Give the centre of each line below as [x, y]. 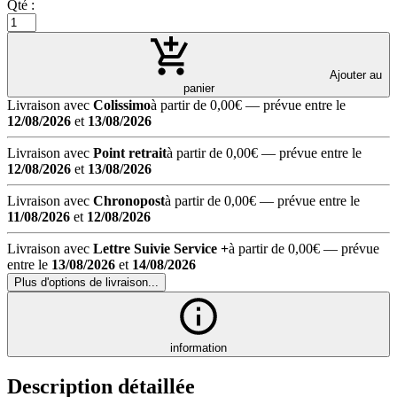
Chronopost [129, 200]
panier [198, 88]
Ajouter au [354, 74]
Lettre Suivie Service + [161, 248]
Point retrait [130, 152]
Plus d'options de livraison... [86, 282]
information [198, 347]
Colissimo [122, 105]
